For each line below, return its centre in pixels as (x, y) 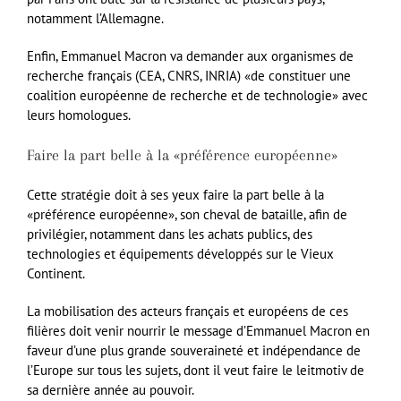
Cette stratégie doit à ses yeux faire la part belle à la (175, 194)
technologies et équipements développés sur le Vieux (180, 253)
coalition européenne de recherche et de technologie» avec (197, 95)
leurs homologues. (79, 115)
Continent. (56, 273)
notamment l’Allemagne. (95, 18)
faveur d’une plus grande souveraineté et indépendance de (194, 350)
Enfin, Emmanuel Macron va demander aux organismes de (190, 55)
